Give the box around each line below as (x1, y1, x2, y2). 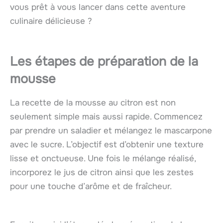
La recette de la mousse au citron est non (10, 98, 176, 109)
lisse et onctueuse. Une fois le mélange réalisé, (10, 153, 196, 164)
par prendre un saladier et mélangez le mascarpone (10, 125, 212, 136)
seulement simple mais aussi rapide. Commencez (10, 111, 203, 122)
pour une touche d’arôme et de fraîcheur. (10, 181, 172, 192)
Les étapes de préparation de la (10, 53, 198, 70)
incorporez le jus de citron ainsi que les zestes (10, 167, 194, 178)
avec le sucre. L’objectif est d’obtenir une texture (10, 139, 204, 150)
